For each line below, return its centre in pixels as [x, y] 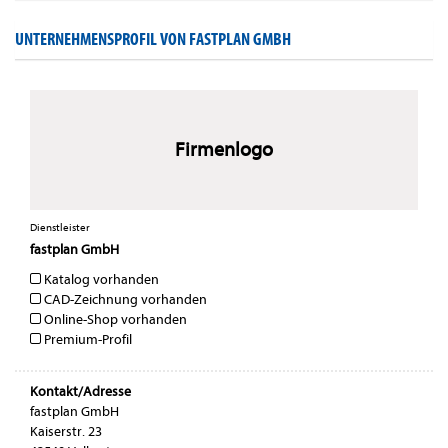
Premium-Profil [86, 340]
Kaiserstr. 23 [66, 432]
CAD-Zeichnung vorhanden [124, 300]
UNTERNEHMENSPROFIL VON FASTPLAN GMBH [153, 40]
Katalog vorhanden [100, 280]
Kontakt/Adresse [80, 392]
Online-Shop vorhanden [114, 320]
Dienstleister [60, 228]
